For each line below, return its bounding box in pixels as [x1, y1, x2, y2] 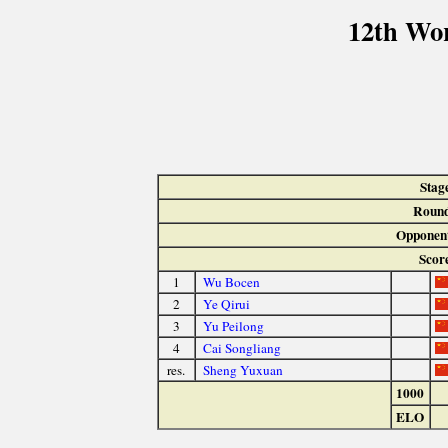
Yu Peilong [203, 317, 265, 336]
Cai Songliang [203, 339, 282, 358]
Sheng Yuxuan [203, 361, 284, 380]
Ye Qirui [203, 295, 251, 314]
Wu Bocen [203, 273, 261, 292]
